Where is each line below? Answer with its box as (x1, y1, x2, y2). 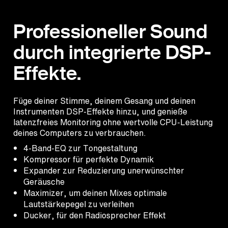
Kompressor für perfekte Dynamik (23, 153, 154, 165)
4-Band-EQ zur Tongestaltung (23, 141, 137, 154)
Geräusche (23, 175, 65, 188)
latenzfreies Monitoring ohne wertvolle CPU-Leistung (13, 116, 213, 128)
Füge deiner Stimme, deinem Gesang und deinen (13, 94, 195, 107)
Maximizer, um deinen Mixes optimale (23, 186, 167, 199)
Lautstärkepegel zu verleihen (23, 197, 134, 210)
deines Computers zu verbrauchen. (13, 126, 146, 139)
